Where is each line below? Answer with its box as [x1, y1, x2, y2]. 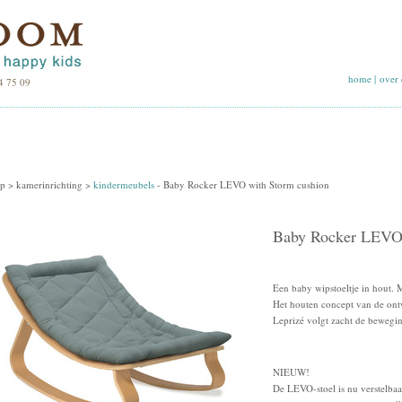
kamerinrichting [16, 178, 83, 191]
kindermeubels [93, 178, 154, 191]
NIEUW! [273, 365, 310, 379]
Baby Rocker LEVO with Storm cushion [163, 178, 329, 191]
